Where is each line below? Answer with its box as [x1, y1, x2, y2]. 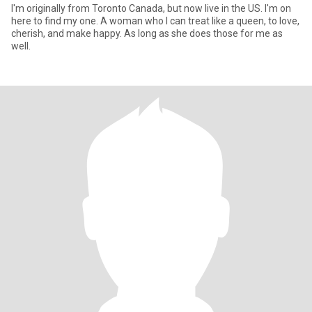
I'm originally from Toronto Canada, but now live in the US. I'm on [11, 3, 291, 14]
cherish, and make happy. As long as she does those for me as [11, 28, 283, 39]
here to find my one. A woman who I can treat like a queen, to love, [11, 15, 299, 26]
